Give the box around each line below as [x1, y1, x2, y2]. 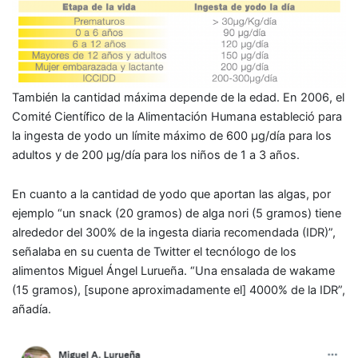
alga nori [202, 206, 252, 221]
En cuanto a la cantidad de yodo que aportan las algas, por [12, 187, 331, 202]
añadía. [12, 302, 51, 317]
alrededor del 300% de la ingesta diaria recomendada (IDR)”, [12, 225, 336, 241]
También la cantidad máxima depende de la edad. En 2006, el [12, 89, 344, 105]
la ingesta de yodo [12, 128, 115, 143]
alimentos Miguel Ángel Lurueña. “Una [12, 264, 221, 279]
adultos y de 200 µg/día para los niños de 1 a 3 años [12, 147, 296, 162]
